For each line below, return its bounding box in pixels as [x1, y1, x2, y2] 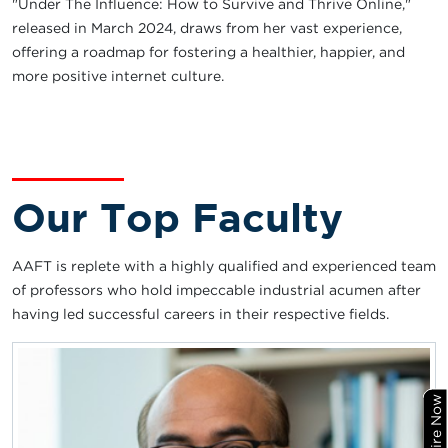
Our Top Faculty [12, 193, 343, 239]
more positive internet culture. [12, 67, 224, 83]
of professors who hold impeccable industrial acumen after [12, 281, 421, 297]
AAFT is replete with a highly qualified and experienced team [12, 257, 436, 273]
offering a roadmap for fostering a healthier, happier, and [12, 43, 405, 59]
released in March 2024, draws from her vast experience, [12, 19, 402, 35]
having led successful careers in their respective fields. [12, 305, 389, 321]
